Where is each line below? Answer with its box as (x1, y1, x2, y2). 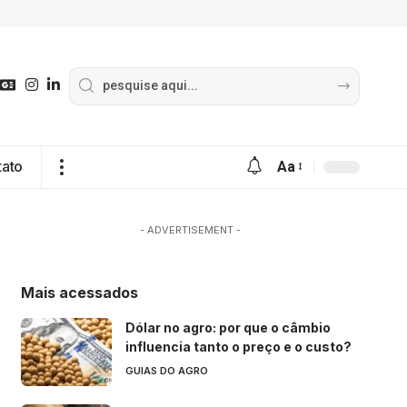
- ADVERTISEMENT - (139, 223, 241, 236)
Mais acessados (20, 283, 138, 302)
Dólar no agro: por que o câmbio (124, 319, 331, 335)
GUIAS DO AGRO (124, 363, 208, 377)
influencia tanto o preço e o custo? (124, 338, 352, 354)
